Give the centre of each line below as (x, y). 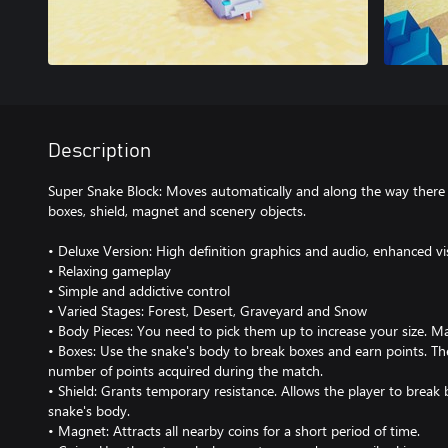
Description (99, 151)
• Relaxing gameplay (109, 270)
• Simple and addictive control (139, 290)
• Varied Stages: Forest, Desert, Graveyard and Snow (207, 310)
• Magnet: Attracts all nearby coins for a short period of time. (234, 430)
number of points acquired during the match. (185, 370)
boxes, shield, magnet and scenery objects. (177, 210)
